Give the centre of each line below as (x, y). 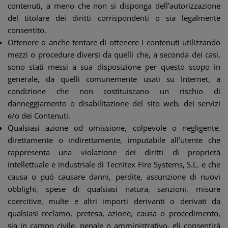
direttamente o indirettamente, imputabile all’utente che (114, 140)
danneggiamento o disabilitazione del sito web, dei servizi (114, 103)
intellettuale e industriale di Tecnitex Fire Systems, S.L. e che (114, 164)
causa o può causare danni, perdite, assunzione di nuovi (114, 177)
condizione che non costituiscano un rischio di (114, 91)
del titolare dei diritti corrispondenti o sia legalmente (114, 18)
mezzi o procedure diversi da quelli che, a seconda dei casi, (114, 54)
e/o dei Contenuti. (39, 116)
